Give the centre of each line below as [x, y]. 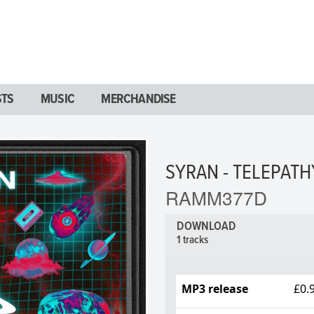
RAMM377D [216, 197]
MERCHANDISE [138, 100]
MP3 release [215, 288]
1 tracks [192, 240]
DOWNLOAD [208, 226]
